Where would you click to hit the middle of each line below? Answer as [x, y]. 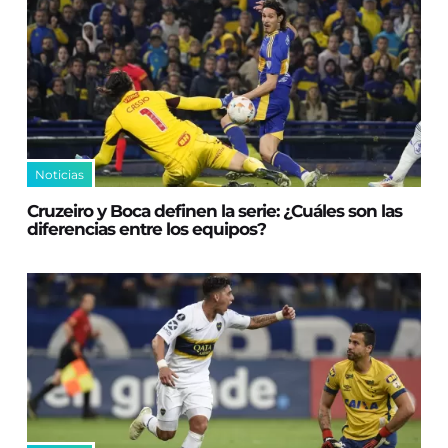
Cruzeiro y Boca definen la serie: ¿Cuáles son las [215, 210]
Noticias [60, 174]
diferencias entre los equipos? [147, 228]
